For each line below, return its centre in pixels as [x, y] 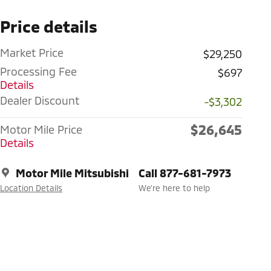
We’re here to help [174, 188]
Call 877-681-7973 [185, 173]
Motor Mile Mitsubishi [72, 173]
